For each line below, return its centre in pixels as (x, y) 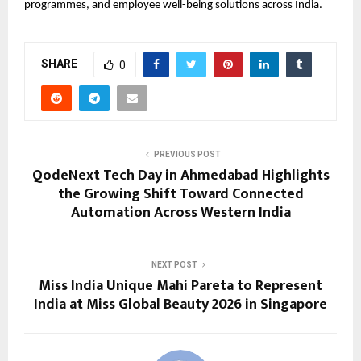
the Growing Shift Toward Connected (180, 194)
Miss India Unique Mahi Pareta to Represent (180, 286)
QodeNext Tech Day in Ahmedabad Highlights (180, 175)
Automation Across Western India (180, 212)
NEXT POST (174, 264)
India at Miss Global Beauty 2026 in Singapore (180, 304)
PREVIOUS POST (187, 154)
